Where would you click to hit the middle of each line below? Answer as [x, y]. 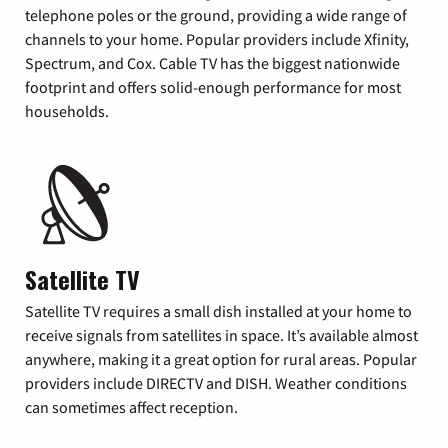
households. [67, 111]
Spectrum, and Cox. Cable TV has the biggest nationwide [212, 63]
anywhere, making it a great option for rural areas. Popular [221, 359]
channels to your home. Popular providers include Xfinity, [217, 39]
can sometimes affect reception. [131, 407]
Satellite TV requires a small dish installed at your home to [218, 311]
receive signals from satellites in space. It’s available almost [221, 335]
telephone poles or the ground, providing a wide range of [216, 15]
